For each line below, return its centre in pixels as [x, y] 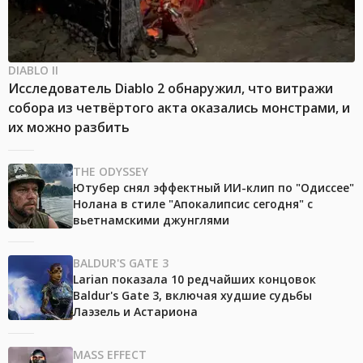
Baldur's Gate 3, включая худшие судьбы [192, 296]
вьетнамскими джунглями [151, 220]
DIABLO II [33, 70]
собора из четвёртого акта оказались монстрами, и [179, 108]
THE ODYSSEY [111, 172]
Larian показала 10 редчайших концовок [194, 280]
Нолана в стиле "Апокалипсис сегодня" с [193, 204]
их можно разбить [69, 128]
